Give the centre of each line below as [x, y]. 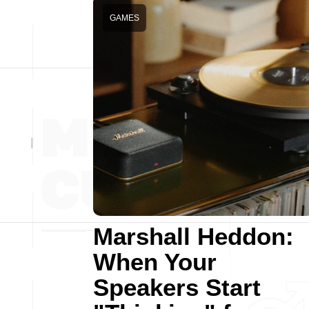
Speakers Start [177, 287]
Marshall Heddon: [193, 236]
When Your [155, 262]
